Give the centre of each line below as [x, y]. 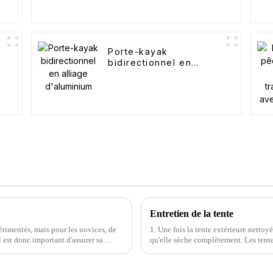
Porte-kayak [138, 52]
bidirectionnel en [150, 63]
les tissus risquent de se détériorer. [205, 250]
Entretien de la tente [192, 213]
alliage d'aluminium [155, 74]
